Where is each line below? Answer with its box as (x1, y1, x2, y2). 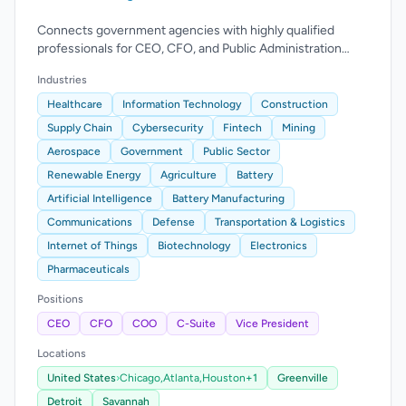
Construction (261, 98, 328, 111)
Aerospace (47, 145, 101, 158)
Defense (152, 216, 195, 228)
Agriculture (160, 169, 217, 181)
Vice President (236, 317, 309, 330)
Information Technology (122, 98, 241, 111)
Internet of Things (47, 239, 138, 252)
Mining (282, 121, 315, 134)
